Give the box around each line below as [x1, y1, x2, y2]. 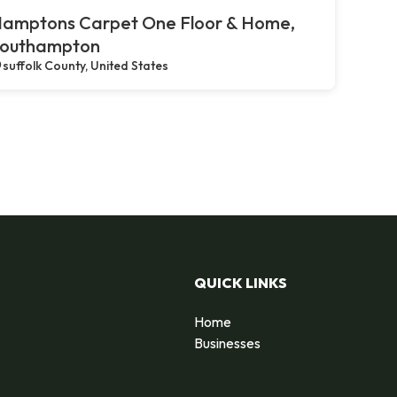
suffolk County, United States [3, 58, 168, 74]
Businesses [194, 333, 261, 352]
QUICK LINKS [194, 273, 287, 292]
